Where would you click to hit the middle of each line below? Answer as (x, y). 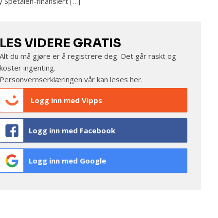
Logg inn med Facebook (72, 130)
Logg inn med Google (67, 160)
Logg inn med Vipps (65, 100)
